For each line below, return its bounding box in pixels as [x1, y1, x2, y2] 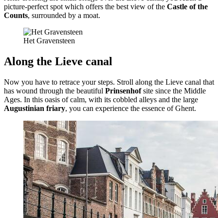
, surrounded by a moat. [28, 11, 100, 20]
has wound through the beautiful [4, 87, 105, 95]
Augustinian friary [4, 104, 65, 113]
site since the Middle [141, 87, 206, 95]
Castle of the [167, 2, 208, 11]
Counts [4, 11, 28, 20]
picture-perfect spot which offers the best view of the [4, 2, 167, 11]
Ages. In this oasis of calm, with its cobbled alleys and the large [4, 95, 198, 104]
